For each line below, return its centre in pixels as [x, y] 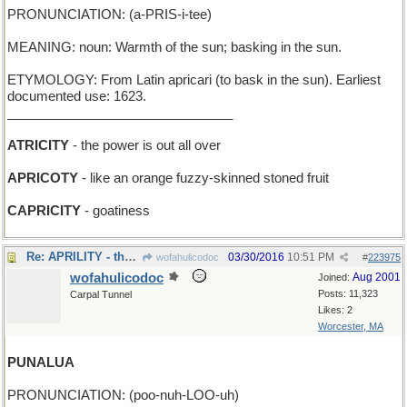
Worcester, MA [351, 326]
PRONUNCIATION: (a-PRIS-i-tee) [109, 15]
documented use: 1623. [77, 96]
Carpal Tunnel [101, 294]
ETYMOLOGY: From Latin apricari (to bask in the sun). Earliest [194, 80]
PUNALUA [41, 362]
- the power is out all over [145, 145]
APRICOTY [43, 178]
